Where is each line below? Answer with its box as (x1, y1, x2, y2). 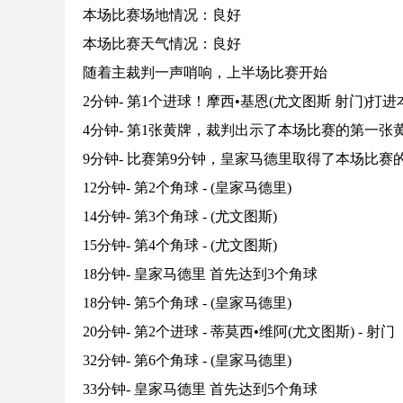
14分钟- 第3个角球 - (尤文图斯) (83, 209, 277, 225)
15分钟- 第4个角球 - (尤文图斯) (83, 237, 277, 254)
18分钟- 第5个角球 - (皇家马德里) (83, 295, 291, 311)
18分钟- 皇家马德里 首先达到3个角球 (83, 266, 318, 282)
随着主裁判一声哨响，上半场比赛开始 (83, 65, 327, 81)
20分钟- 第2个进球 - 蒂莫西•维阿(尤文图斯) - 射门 (83, 324, 395, 340)
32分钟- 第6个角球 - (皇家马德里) (83, 353, 291, 369)
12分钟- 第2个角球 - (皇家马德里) (83, 180, 291, 196)
